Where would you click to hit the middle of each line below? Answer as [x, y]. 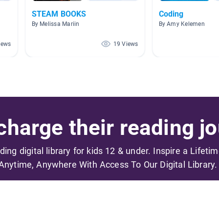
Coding [171, 14]
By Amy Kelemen [182, 24]
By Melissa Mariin [55, 24]
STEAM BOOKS [59, 14]
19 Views [126, 44]
